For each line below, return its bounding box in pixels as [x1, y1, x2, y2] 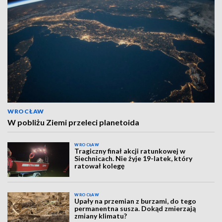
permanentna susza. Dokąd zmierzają [74, 204, 196, 213]
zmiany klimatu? [74, 212, 127, 221]
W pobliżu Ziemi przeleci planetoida [7, 117, 139, 127]
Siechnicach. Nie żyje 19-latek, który [74, 154, 193, 163]
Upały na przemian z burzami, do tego [74, 197, 197, 206]
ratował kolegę [74, 162, 125, 170]
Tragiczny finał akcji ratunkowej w [74, 147, 186, 155]
